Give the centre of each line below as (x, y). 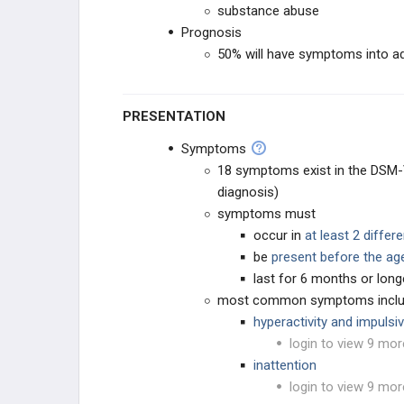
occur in (279, 235)
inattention (285, 365)
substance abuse (268, 11)
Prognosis (211, 32)
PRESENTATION (179, 116)
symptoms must (266, 214)
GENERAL (144, 82)
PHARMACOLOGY (169, 38)
